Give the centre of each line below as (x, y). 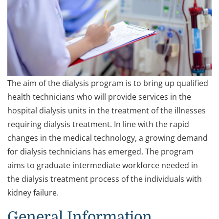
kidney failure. (33, 193)
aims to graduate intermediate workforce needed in (103, 165)
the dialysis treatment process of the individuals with (105, 179)
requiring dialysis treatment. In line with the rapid (98, 124)
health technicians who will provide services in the (99, 97)
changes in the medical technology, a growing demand (108, 138)
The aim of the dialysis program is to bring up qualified (108, 83)
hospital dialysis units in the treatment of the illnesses (107, 111)
